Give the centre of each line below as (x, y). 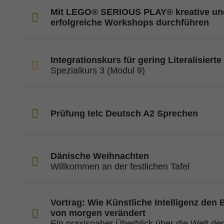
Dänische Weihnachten (100, 156)
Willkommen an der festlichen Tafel (120, 166)
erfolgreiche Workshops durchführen (130, 22)
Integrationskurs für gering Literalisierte (136, 60)
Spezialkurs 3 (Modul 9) (98, 70)
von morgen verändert (98, 213)
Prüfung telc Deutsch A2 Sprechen (124, 113)
